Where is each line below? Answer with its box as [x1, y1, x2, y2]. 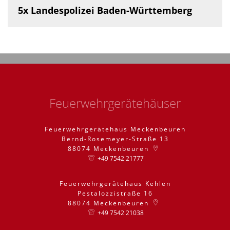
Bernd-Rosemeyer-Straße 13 [61, 135, 169, 143]
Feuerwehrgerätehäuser [49, 94, 181, 111]
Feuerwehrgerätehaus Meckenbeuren [44, 125, 186, 133]
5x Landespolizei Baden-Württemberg [18, 4, 192, 16]
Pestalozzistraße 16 [77, 189, 153, 198]
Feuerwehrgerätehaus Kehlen [59, 179, 171, 188]
